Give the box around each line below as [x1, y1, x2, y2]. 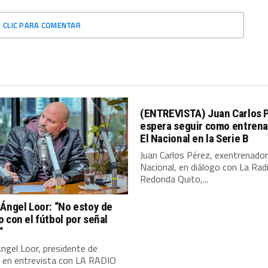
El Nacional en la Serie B [140, 131, 249, 145]
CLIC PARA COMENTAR [3, 19, 81, 31]
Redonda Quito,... [140, 171, 208, 186]
